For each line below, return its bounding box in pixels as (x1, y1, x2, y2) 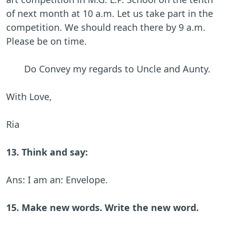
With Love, (6, 90, 52, 103)
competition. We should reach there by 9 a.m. (6, 21, 205, 34)
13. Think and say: (6, 146, 88, 159)
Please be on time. (6, 35, 87, 48)
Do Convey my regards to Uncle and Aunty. (6, 63, 210, 75)
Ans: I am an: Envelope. (6, 174, 108, 186)
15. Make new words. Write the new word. (6, 201, 199, 214)
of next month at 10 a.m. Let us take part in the (6, 7, 213, 20)
